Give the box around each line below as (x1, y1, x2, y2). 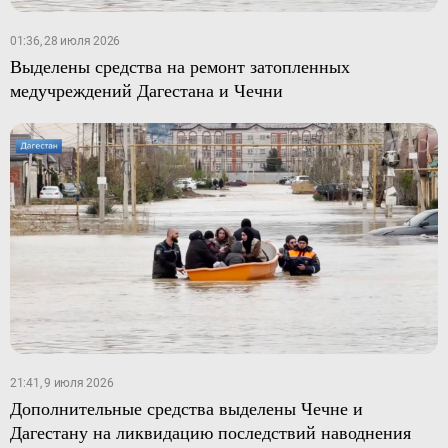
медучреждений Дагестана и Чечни (9, 78, 283, 103)
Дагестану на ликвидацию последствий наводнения (9, 419, 411, 444)
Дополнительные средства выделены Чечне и (9, 395, 363, 420)
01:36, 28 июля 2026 (9, 34, 121, 49)
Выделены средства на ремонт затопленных (9, 54, 350, 79)
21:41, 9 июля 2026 (9, 375, 114, 390)
